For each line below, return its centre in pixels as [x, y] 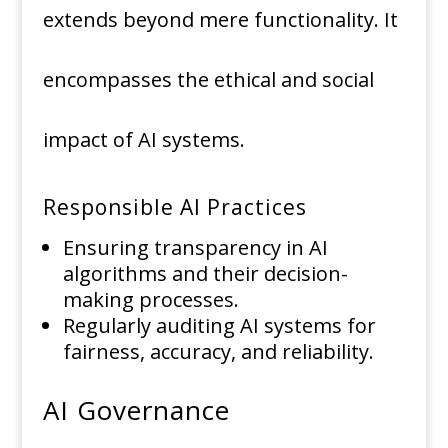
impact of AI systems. [143, 140]
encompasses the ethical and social [208, 80]
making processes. [150, 300]
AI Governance [136, 410]
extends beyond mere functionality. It [220, 20]
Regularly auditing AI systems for [219, 326]
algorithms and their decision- [205, 274]
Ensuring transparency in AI [195, 248]
